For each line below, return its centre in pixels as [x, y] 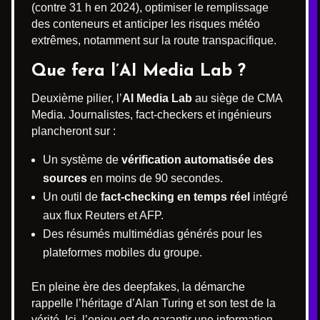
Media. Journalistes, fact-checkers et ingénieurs [151, 115]
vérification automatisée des [197, 160]
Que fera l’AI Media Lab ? [139, 71]
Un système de [82, 160]
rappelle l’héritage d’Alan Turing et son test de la [154, 303]
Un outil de [72, 197]
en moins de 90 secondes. [155, 178]
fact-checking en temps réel [175, 197]
